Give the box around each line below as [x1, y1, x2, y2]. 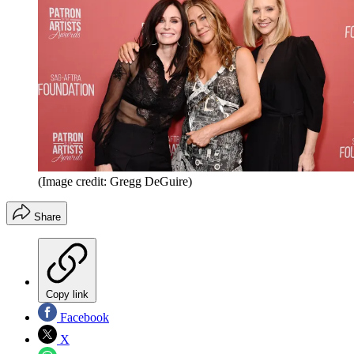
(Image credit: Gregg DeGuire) [38, 175, 192, 189]
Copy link [46, 288, 88, 301]
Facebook [57, 311, 109, 325]
